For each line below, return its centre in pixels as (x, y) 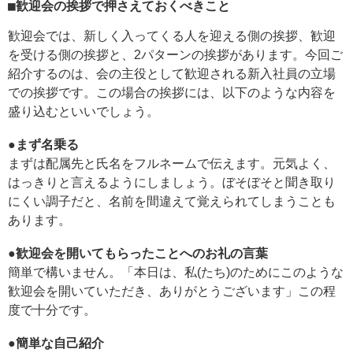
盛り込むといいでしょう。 (84, 112)
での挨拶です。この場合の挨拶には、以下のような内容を (172, 93)
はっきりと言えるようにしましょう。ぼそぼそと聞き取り (172, 183)
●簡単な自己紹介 (56, 344)
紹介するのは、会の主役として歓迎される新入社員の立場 (172, 74)
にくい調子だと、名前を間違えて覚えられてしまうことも (172, 202)
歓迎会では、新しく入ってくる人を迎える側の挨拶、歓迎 (172, 36)
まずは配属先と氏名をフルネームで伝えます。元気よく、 (172, 164)
